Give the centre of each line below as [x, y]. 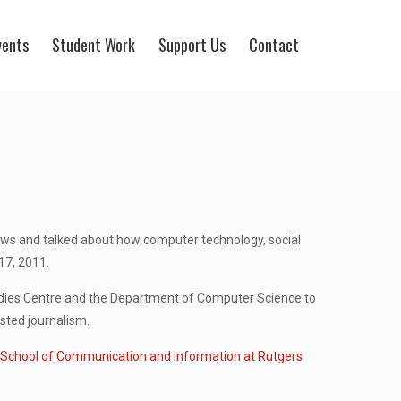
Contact [274, 45]
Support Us [192, 45]
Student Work [94, 45]
